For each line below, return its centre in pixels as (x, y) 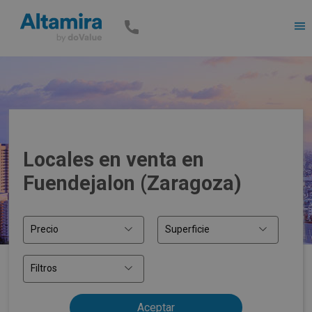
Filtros (44, 268)
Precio (45, 229)
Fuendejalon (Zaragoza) (133, 184)
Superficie (187, 229)
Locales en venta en (114, 160)
